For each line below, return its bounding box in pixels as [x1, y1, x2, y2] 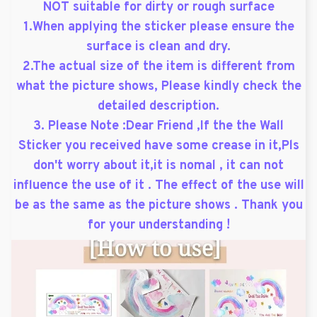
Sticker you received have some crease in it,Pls [18, 137, 299, 154]
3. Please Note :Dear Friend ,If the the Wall [33, 117, 284, 134]
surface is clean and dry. [86, 38, 231, 55]
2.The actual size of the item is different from [22, 58, 295, 75]
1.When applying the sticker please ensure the [23, 18, 294, 35]
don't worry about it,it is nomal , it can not [33, 157, 284, 174]
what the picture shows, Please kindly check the [16, 78, 301, 95]
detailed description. [98, 98, 219, 115]
